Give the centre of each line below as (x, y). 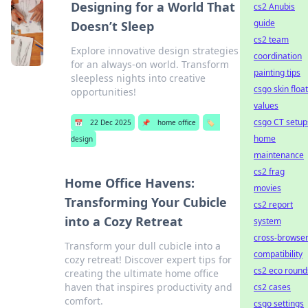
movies (267, 188)
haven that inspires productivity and (148, 287)
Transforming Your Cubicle (145, 202)
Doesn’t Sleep (113, 26)
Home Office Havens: (129, 183)
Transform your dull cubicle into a (142, 246)
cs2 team (271, 40)
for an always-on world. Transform (150, 64)
